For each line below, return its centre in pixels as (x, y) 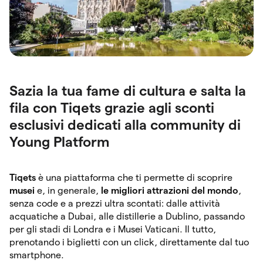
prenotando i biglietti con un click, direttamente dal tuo (129, 242)
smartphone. (38, 255)
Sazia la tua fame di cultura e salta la (128, 90)
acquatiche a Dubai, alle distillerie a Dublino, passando (127, 216)
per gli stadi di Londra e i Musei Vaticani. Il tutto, (113, 229)
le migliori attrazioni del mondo (170, 190)
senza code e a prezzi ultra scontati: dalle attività (115, 203)
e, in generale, (68, 190)
